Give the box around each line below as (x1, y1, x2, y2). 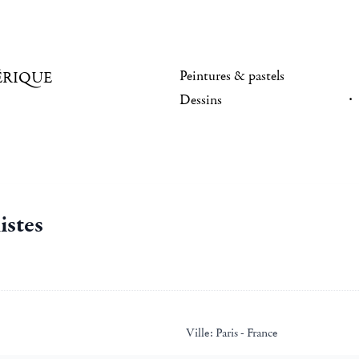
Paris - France (213, 325, 277, 341)
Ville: (186, 325, 213, 341)
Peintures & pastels (179, 67, 284, 85)
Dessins (179, 91, 222, 109)
